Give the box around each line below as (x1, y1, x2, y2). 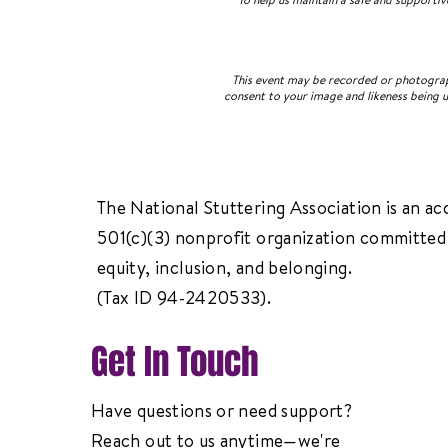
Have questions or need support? (91, 398, 353, 423)
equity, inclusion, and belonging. (97, 255, 352, 280)
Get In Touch (91, 336, 259, 388)
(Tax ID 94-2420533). (97, 285, 272, 310)
